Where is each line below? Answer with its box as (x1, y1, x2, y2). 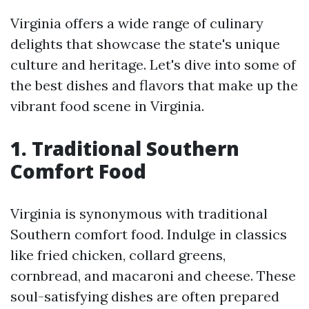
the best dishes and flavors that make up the (10, 77, 298, 94)
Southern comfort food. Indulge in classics (10, 226, 287, 243)
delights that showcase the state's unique (10, 35, 280, 52)
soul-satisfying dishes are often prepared (10, 288, 279, 305)
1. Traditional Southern (10, 135, 239, 161)
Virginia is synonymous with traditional (10, 205, 268, 222)
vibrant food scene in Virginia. (10, 97, 204, 114)
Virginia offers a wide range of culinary (10, 14, 263, 32)
